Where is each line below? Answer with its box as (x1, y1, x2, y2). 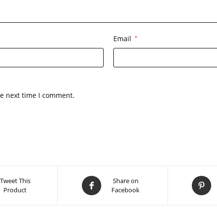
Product (3, 186, 27, 194)
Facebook (111, 186, 139, 194)
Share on (112, 176, 139, 185)
